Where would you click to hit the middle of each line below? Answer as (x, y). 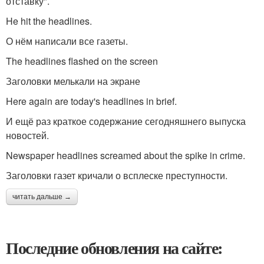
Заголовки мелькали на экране (73, 81)
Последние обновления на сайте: (114, 247)
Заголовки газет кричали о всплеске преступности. (117, 175)
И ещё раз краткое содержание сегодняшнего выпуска (126, 121)
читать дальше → (42, 197)
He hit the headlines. (52, 21)
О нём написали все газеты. (67, 41)
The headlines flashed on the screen (85, 61)
